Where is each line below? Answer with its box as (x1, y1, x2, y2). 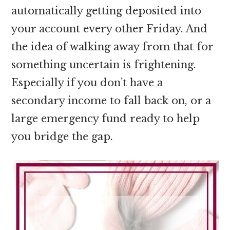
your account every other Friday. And (11, 22, 208, 35)
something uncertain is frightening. (11, 58, 197, 71)
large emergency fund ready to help (11, 112, 200, 125)
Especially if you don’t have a (11, 76, 163, 89)
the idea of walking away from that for (11, 40, 214, 53)
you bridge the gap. (11, 130, 113, 143)
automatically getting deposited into (11, 4, 202, 17)
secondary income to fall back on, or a (11, 94, 212, 107)
